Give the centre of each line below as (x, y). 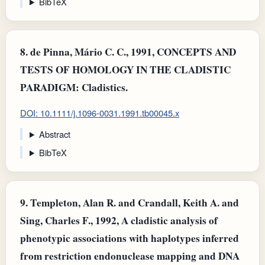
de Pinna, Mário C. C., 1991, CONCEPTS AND (132, 52)
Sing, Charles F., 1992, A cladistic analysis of (119, 220)
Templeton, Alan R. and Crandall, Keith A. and (133, 203)
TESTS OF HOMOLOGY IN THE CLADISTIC (125, 70)
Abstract (54, 134)
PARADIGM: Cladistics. (74, 88)
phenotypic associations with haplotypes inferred (130, 238)
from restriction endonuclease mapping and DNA (130, 256)
